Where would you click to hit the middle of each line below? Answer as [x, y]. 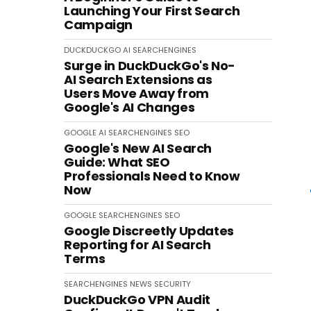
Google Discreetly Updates [149, 231]
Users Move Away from [136, 93]
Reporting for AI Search [137, 245]
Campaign [99, 25]
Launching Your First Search [152, 11]
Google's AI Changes [129, 107]
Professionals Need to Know [152, 176]
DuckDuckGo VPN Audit [137, 300]
